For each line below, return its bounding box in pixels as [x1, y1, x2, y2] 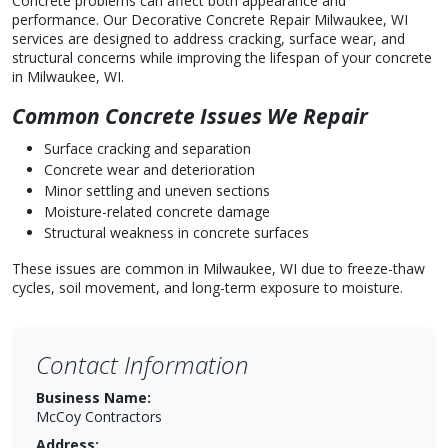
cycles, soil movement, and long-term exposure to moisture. [12, 278, 403, 297]
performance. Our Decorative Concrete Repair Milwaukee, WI [12, 10, 408, 29]
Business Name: [36, 388, 151, 407]
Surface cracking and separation [44, 139, 251, 158]
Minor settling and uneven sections [44, 181, 270, 200]
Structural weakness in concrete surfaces [44, 223, 309, 242]
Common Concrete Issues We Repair [12, 102, 368, 130]
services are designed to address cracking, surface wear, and [12, 29, 405, 48]
